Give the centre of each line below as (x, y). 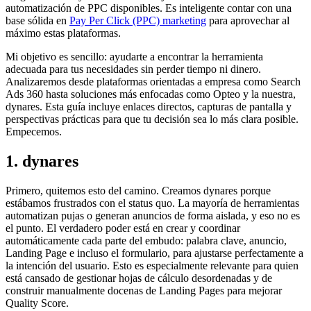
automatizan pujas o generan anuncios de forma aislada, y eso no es (153, 216)
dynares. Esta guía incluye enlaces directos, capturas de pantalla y (149, 107)
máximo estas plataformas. (63, 33)
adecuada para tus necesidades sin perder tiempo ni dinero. (133, 69)
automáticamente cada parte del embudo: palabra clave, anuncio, (146, 241)
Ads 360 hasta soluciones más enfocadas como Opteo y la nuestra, (151, 94)
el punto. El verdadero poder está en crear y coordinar (123, 228)
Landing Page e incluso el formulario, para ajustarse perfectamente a (154, 253)
